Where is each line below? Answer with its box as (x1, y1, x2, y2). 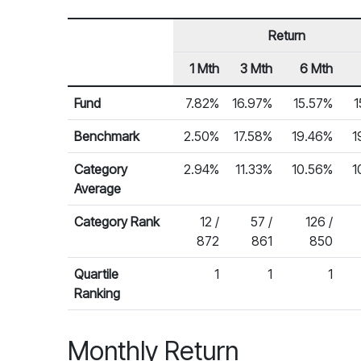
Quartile (74, 266, 118, 282)
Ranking (74, 285, 120, 301)
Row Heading (73, 79, 150, 95)
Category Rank (74, 214, 160, 230)
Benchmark (74, 128, 139, 144)
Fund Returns (67, 86, 140, 102)
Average (74, 180, 121, 197)
